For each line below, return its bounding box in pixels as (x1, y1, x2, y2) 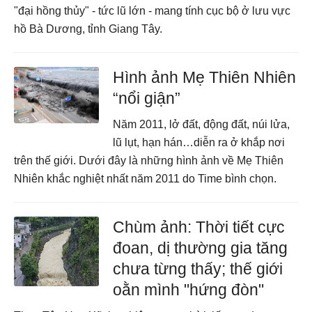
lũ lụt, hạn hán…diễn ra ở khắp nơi (113, 136, 286, 148)
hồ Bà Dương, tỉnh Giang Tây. (14, 23, 162, 35)
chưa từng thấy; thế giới (113, 260, 283, 278)
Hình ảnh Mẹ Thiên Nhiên (113, 68, 297, 86)
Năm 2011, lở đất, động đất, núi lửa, (113, 118, 290, 130)
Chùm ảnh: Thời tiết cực (113, 218, 286, 236)
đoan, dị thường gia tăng (113, 239, 288, 257)
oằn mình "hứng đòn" (113, 281, 265, 299)
